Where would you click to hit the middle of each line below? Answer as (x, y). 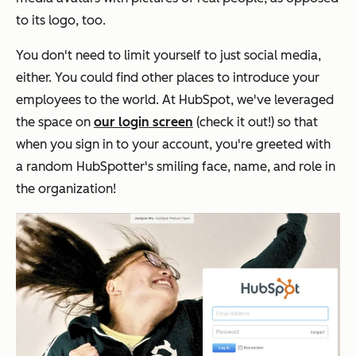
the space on (55, 122)
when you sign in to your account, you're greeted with (173, 144)
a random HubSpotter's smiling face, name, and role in (176, 166)
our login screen (143, 122)
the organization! (66, 188)
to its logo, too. (61, 20)
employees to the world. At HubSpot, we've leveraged (175, 99)
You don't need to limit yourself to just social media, (168, 55)
